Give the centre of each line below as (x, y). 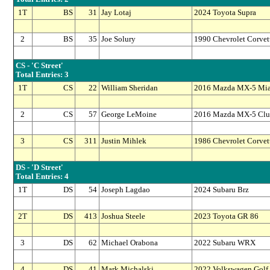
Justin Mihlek (124, 141)
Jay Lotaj (116, 13)
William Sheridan (129, 88)
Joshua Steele (123, 217)
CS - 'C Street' (39, 66)
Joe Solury (118, 39)
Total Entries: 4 (42, 177)
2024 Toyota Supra (225, 13)
